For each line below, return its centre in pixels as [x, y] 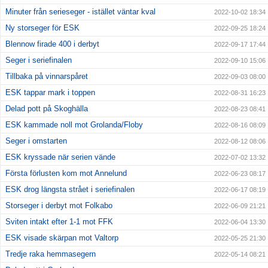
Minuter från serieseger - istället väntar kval [80, 12]
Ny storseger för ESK [42, 28]
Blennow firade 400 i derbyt [52, 44]
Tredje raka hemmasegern [51, 254]
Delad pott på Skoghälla [47, 109]
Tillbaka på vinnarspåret [47, 77]
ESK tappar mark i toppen [50, 93]
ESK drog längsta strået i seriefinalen [70, 190]
